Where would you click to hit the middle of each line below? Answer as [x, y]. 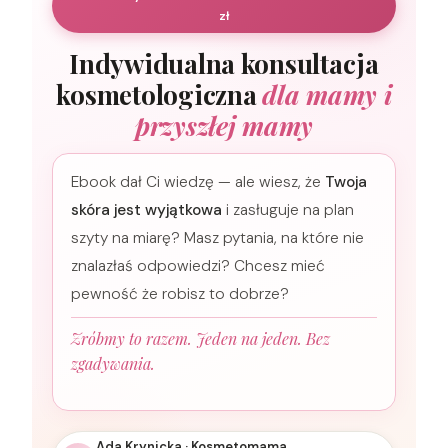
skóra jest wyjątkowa [146, 210]
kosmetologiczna [159, 94]
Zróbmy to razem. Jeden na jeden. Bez [200, 339]
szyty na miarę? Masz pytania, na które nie [217, 238]
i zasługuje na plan [287, 210]
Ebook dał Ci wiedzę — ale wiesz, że [197, 182]
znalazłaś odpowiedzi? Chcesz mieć [197, 266]
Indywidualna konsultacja [224, 63]
